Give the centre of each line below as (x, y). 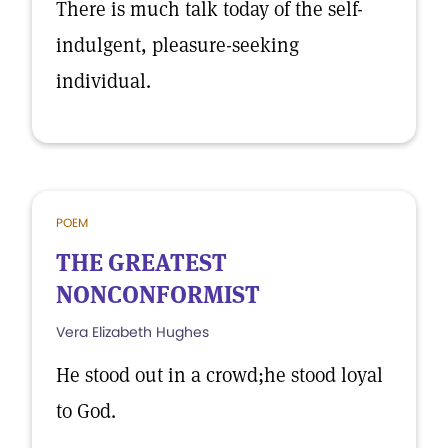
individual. (103, 81)
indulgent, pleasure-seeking (177, 45)
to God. (86, 411)
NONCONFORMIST (158, 294)
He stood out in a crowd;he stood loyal (219, 375)
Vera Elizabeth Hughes (132, 332)
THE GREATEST (141, 262)
